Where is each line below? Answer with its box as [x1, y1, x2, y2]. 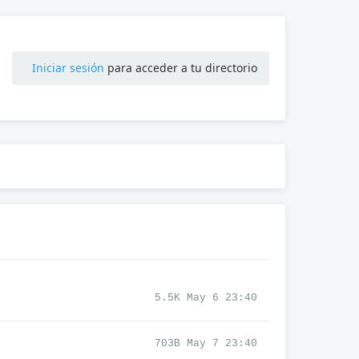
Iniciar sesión [32, 60, 104, 75]
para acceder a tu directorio [104, 60, 257, 75]
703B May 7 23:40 [155, 337, 257, 349]
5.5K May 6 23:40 [155, 292, 257, 304]
